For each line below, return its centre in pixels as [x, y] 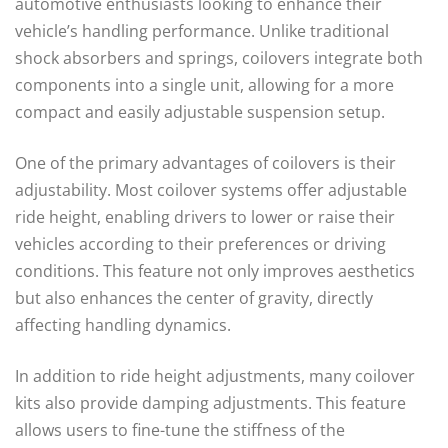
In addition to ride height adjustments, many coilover [215, 375]
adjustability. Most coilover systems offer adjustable [211, 189]
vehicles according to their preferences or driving [200, 243]
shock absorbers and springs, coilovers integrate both [219, 57]
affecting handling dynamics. [123, 324]
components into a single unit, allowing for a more [204, 84]
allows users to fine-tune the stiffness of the [180, 429]
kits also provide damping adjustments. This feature [210, 402]
